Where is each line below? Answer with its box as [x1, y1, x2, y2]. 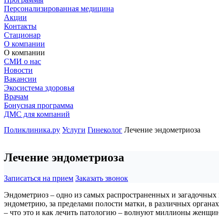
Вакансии [4, 75, 37, 83]
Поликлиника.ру [4, 126, 60, 134]
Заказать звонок [75, 174, 128, 182]
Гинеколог [88, 126, 122, 134]
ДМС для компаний [4, 110, 70, 118]
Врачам [4, 92, 28, 101]
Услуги [62, 126, 86, 134]
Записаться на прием [4, 174, 73, 182]
